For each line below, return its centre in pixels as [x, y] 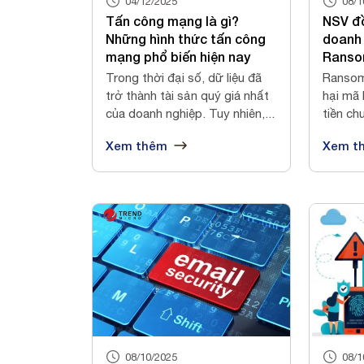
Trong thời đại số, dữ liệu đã [184, 78]
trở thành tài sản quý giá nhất [187, 96]
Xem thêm [136, 146]
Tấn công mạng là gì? [172, 21]
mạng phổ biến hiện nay [178, 57]
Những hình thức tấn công [186, 39]
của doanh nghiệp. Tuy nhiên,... [190, 114]
